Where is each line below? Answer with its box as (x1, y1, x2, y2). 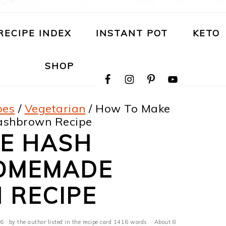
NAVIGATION (87, 58, 170, 71)
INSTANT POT (96, 27, 168, 38)
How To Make (92, 101, 171, 116)
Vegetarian (24, 101, 86, 116)
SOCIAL (87, 83, 136, 96)
